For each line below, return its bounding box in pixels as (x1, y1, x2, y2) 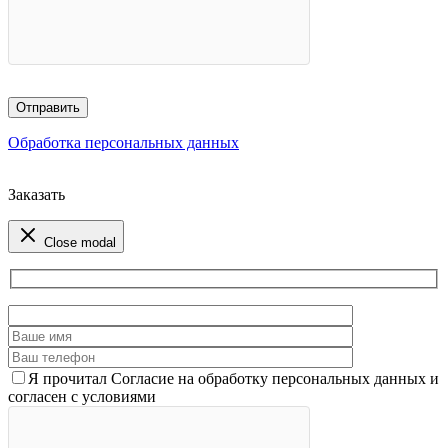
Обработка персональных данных (8, 134, 239, 152)
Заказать (8, 186, 65, 204)
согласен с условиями (8, 387, 156, 405)
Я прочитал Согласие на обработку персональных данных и (28, 369, 439, 387)
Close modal (44, 235, 116, 251)
